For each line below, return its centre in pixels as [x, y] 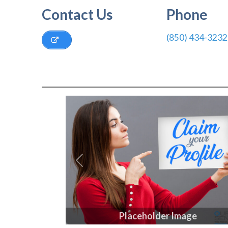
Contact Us [77, 14]
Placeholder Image [158, 216]
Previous [96, 166]
